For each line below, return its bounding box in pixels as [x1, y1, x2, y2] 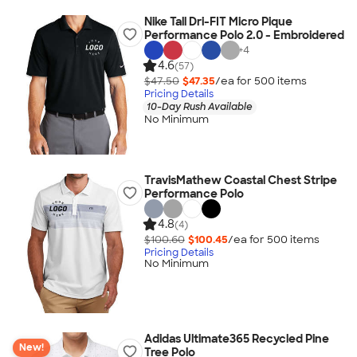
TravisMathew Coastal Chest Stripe [143, 173, 337, 187]
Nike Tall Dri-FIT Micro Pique [143, 14, 292, 29]
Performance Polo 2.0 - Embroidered [143, 28, 344, 42]
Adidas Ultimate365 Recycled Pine [143, 331, 329, 346]
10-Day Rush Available [146, 100, 253, 113]
